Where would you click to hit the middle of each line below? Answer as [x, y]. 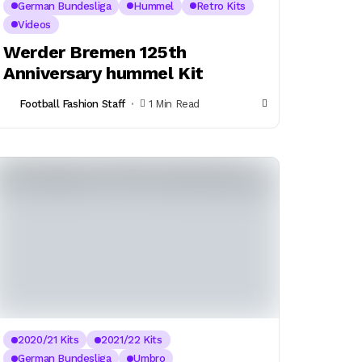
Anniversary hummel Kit [103, 73]
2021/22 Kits [132, 340]
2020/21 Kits [48, 340]
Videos [34, 24]
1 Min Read [174, 104]
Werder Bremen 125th [95, 52]
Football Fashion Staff [72, 104]
